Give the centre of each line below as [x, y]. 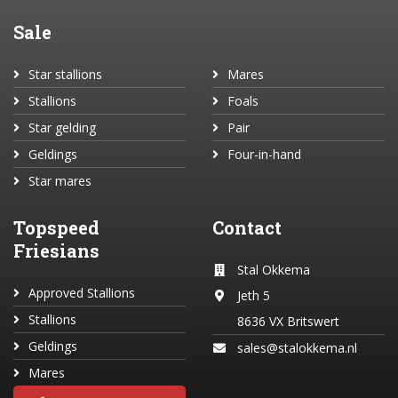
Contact [247, 227]
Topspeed [56, 227]
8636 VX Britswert [288, 321]
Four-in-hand [264, 154]
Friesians [56, 251]
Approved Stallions [82, 293]
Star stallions [65, 74]
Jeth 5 [254, 295]
